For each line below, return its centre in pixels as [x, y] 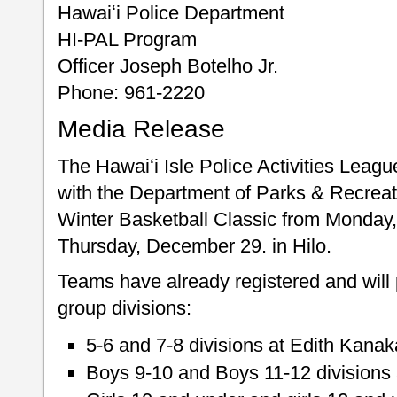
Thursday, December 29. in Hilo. [195, 246]
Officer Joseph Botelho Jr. [168, 66]
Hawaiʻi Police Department [171, 13]
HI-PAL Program [127, 39]
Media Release [141, 129]
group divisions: [125, 308]
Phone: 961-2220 [131, 93]
